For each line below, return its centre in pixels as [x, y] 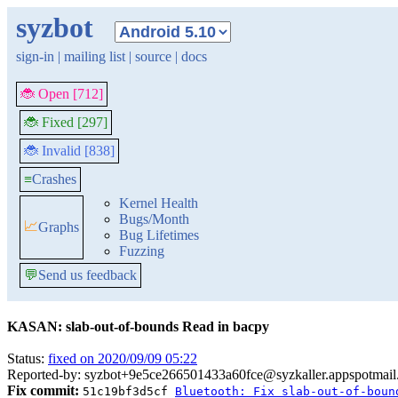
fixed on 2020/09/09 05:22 [123, 358]
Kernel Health [159, 203]
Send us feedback [88, 275]
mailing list [95, 56]
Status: [28, 358]
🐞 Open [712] [62, 94]
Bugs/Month [154, 219]
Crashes [54, 179]
